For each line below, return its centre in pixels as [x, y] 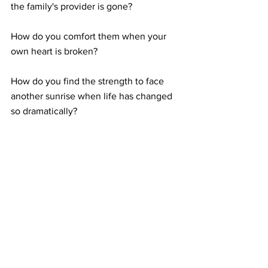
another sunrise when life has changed [93, 96]
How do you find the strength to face [89, 81]
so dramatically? [44, 111]
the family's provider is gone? [71, 6]
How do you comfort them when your [90, 36]
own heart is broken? [54, 51]
